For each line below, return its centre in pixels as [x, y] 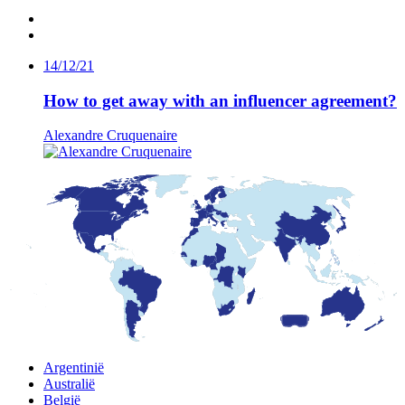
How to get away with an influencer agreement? [220, 100]
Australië [69, 384]
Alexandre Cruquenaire [110, 136]
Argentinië [74, 368]
